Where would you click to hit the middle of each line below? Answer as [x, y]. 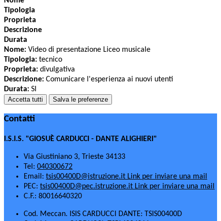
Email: [35, 177]
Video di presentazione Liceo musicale [88, 50]
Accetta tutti [25, 99]
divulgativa [56, 69]
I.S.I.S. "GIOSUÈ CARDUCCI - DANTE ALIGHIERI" [80, 139]
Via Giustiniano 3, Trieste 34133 [74, 157]
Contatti [19, 119]
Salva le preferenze [80, 99]
